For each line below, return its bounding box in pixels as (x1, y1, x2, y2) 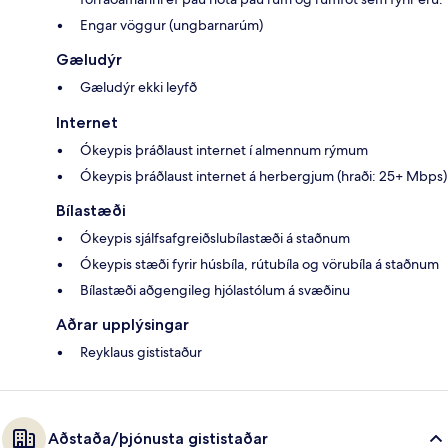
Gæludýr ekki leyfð (80, 78, 197, 97)
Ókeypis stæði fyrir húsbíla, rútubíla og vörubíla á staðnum (80, 255, 439, 274)
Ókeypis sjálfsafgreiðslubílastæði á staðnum (80, 229, 350, 248)
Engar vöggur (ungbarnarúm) (80, 16, 263, 35)
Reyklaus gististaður (80, 343, 202, 362)
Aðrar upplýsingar (56, 315, 189, 335)
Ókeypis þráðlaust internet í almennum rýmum (80, 141, 368, 160)
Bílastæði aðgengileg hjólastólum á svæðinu (80, 281, 350, 300)
